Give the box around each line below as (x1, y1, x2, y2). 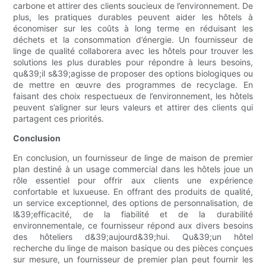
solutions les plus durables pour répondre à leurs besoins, (13, 57, 253, 68)
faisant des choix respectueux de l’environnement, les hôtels (13, 91, 253, 102)
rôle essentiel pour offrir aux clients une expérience (13, 175, 253, 186)
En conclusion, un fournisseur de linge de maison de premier (13, 153, 253, 163)
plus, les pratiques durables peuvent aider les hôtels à (13, 12, 253, 23)
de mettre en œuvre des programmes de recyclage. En (13, 80, 253, 90)
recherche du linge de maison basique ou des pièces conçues (13, 243, 253, 254)
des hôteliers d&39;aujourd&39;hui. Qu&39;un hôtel (13, 232, 253, 242)
